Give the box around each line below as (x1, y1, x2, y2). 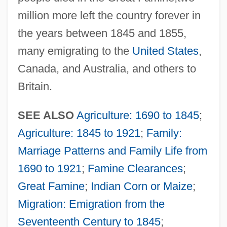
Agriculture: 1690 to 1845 (76, 108, 199, 122)
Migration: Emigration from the (17, 197, 165, 210)
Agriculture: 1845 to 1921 (17, 126, 140, 139)
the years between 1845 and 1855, (17, 26, 186, 40)
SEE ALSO (17, 108, 74, 122)
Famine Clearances (87, 162, 183, 175)
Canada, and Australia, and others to (17, 62, 196, 75)
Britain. (17, 80, 52, 93)
